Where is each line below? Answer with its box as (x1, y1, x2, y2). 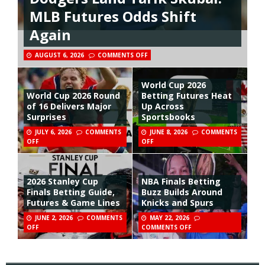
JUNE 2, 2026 (35, 214, 73, 222)
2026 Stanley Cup (27, 176, 98, 188)
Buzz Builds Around (141, 186, 222, 198)
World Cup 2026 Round (27, 89, 120, 101)
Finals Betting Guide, (27, 186, 115, 198)
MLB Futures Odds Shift (30, 7, 196, 27)
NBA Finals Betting (141, 176, 221, 188)
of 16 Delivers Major (27, 100, 111, 112)
